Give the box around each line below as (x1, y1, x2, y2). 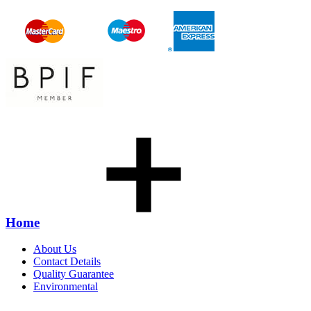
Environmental (33, 280, 98, 293)
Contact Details (33, 255, 101, 268)
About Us (33, 243, 76, 255)
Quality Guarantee (33, 268, 114, 280)
